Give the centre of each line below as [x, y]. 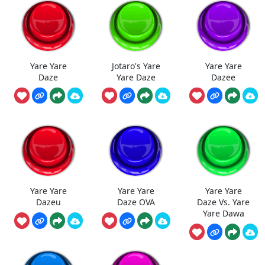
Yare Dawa [223, 213]
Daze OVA [136, 202]
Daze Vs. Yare [223, 202]
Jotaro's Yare [136, 66]
